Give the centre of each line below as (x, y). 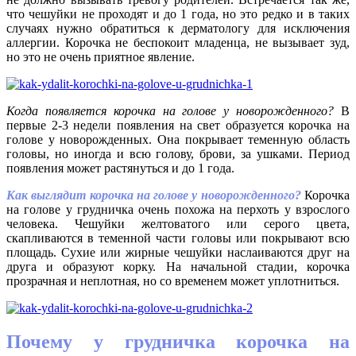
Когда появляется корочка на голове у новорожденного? (170, 110)
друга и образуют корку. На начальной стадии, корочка (178, 266)
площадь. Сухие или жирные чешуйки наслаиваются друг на (178, 252)
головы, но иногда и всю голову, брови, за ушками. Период (178, 153)
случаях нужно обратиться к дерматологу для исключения (178, 28)
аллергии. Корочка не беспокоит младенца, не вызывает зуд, (178, 42)
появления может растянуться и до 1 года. (120, 168)
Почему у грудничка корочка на (178, 341)
